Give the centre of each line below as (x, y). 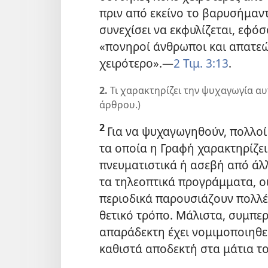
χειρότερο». (131, 63)
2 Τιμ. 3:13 (201, 63)
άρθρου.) (120, 104)
